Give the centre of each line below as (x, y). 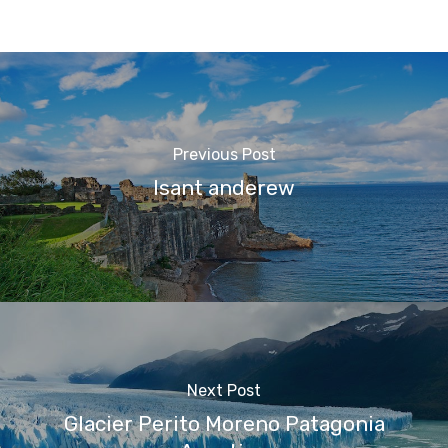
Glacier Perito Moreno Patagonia (224, 423)
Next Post (224, 390)
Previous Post (224, 154)
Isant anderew (224, 187)
